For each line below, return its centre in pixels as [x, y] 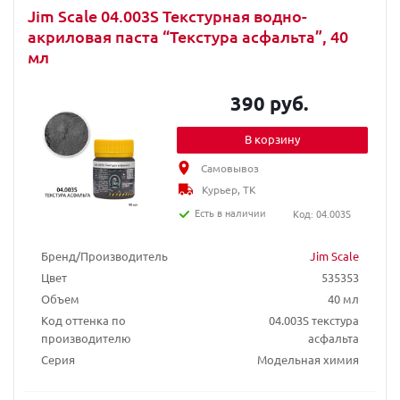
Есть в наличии [231, 212]
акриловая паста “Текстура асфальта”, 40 [188, 36]
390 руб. [270, 103]
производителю [86, 338]
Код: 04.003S [321, 213]
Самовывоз [230, 168]
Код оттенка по [83, 320]
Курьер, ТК [229, 189]
